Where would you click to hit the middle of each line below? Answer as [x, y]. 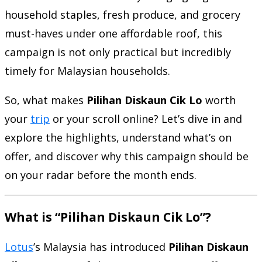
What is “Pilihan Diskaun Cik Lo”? [108, 216]
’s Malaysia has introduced [101, 247]
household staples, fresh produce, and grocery [123, 14]
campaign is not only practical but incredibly [118, 52]
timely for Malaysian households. [87, 70]
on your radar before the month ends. [101, 175]
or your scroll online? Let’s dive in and [146, 118]
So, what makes [46, 100]
